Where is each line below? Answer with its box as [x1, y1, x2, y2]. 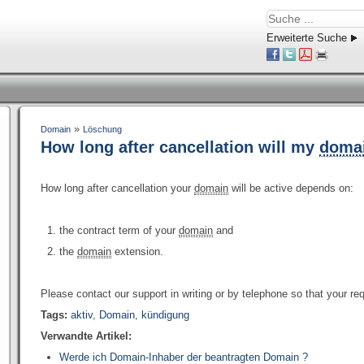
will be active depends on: [228, 182, 353, 194]
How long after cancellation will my [41, 138, 319, 156]
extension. [111, 245, 164, 258]
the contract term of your [59, 224, 180, 236]
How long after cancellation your [41, 182, 194, 194]
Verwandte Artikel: [41, 330, 132, 342]
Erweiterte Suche [266, 32, 347, 44]
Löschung [83, 124, 122, 134]
